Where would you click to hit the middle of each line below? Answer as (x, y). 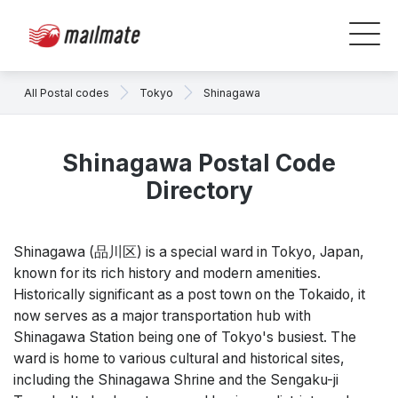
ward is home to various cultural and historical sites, (179, 358)
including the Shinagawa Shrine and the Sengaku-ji (176, 380)
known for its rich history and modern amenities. (167, 273)
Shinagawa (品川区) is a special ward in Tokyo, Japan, (189, 252)
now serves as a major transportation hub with (162, 316)
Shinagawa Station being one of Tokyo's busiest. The (185, 337)
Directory (199, 191)
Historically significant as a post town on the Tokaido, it (189, 295)
